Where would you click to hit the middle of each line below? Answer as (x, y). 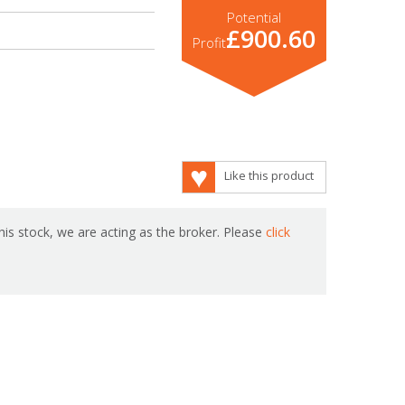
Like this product (268, 175)
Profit (209, 42)
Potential (254, 17)
